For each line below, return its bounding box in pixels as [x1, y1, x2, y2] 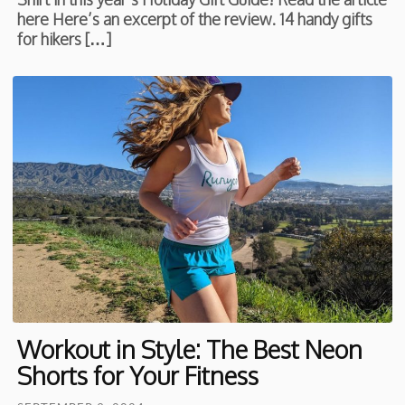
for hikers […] [17, 29, 112, 50]
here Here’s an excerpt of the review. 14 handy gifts [17, 9, 373, 30]
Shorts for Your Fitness [17, 359, 259, 391]
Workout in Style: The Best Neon [17, 333, 363, 364]
